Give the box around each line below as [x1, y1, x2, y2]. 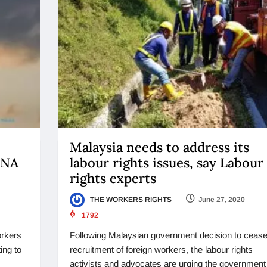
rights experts [69, 170, 156, 187]
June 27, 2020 [198, 195, 245, 204]
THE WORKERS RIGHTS [88, 195, 172, 204]
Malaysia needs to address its [69, 139, 249, 156]
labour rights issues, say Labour [69, 154, 263, 172]
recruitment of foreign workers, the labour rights [69, 244, 253, 255]
